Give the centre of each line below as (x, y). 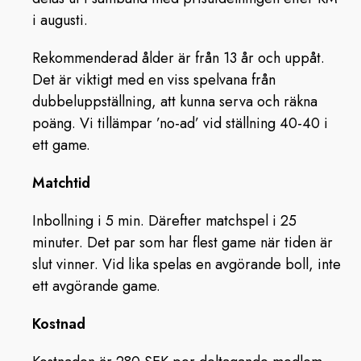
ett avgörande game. (96, 286)
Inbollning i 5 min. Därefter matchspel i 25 (164, 221)
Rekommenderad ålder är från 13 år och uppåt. (178, 58)
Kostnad (59, 324)
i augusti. (60, 20)
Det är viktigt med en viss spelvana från (154, 80)
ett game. (61, 145)
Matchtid (61, 183)
